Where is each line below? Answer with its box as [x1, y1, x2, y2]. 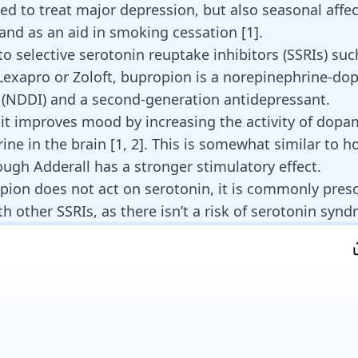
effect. [275, 157, 321, 176]
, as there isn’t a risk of [93, 201, 251, 221]
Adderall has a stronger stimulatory [34, 157, 275, 176]
